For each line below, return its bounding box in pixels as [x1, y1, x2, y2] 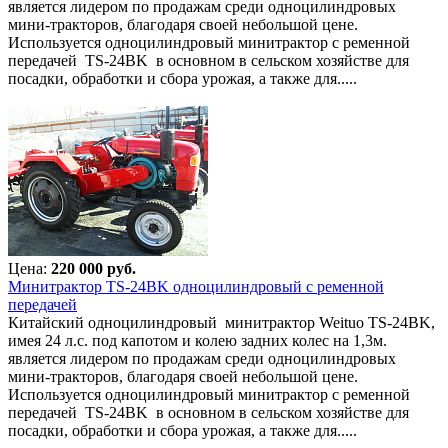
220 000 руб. [51, 259, 136, 277]
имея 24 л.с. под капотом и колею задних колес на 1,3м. [8, 331, 387, 349]
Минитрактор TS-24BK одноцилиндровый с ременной [8, 277, 384, 295]
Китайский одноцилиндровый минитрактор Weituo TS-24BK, [8, 313, 435, 331]
